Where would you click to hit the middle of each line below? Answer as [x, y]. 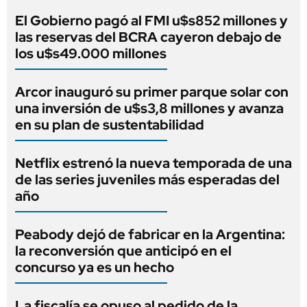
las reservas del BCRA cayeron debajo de [148, 37]
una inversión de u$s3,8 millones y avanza [149, 109]
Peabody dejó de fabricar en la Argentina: [150, 235]
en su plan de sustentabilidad [110, 125]
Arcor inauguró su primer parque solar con [152, 92]
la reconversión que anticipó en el [123, 251]
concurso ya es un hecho [95, 268]
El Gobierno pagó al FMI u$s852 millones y [151, 21]
